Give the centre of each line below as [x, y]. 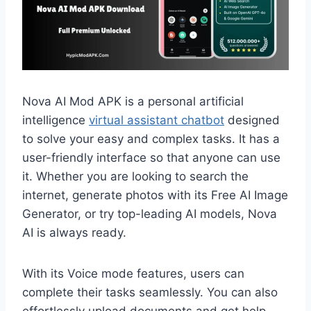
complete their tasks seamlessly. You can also [150, 292]
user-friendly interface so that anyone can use [151, 157]
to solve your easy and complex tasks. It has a [151, 138]
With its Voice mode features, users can [133, 273]
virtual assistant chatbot [157, 120]
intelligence [56, 120]
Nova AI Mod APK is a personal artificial [133, 101]
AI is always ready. [74, 232]
